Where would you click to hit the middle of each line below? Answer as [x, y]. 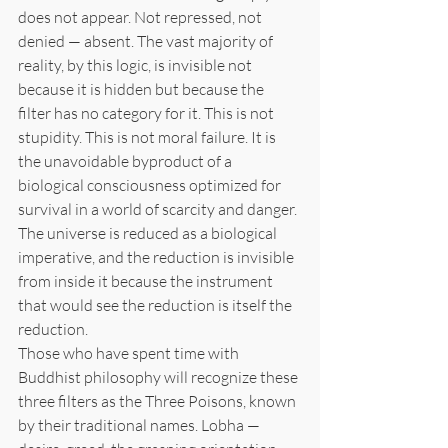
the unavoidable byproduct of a [126, 160]
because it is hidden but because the [142, 88]
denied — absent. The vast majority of [147, 40]
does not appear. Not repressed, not [141, 16]
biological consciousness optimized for [151, 184]
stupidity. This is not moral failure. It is [148, 136]
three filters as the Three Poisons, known [158, 400]
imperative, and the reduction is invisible [157, 256]
